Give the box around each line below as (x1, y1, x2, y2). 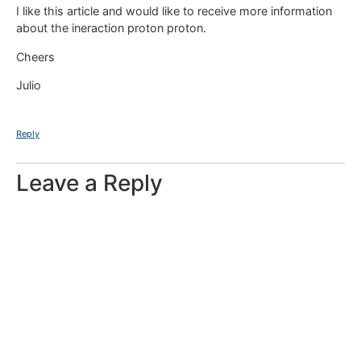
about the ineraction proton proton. (16, 21, 206, 35)
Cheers (16, 49, 55, 64)
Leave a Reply (16, 169, 163, 197)
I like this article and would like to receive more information (16, 4, 332, 19)
